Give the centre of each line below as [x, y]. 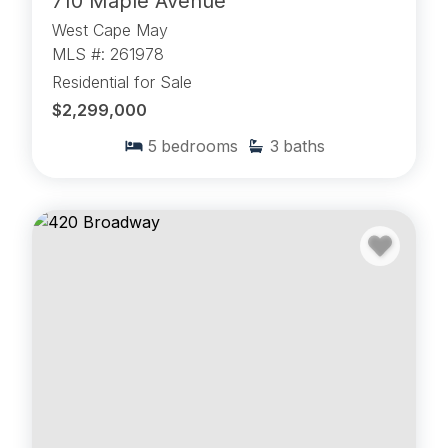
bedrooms [199, 146]
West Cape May [110, 30]
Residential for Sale [122, 82]
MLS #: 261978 [108, 54]
